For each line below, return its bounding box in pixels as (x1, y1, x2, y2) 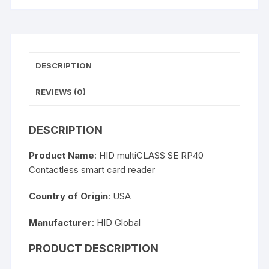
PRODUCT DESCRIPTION (29, 242, 159, 255)
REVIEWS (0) (35, 87, 86, 97)
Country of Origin (29, 190, 109, 202)
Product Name (29, 150, 95, 162)
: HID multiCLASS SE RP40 (94, 150, 204, 162)
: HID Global (92, 217, 141, 229)
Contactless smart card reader (29, 164, 156, 176)
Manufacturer (29, 217, 92, 229)
